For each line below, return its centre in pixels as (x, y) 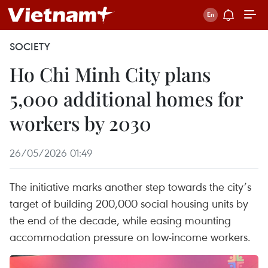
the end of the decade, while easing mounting (120, 220)
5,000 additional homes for (126, 98)
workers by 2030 (80, 123)
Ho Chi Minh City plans (110, 74)
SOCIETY (30, 47)
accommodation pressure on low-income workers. (130, 237)
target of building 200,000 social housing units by (129, 203)
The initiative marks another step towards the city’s (130, 186)
